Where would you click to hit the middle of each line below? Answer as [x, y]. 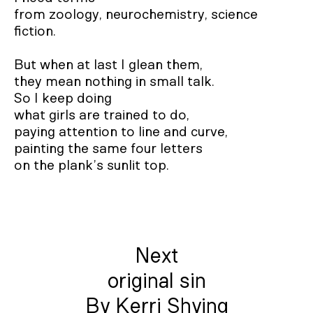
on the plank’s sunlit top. [92, 166]
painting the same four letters [110, 149]
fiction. [37, 31]
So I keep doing [65, 99]
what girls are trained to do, [103, 115]
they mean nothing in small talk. [118, 82]
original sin [156, 282]
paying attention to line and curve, [123, 132]
